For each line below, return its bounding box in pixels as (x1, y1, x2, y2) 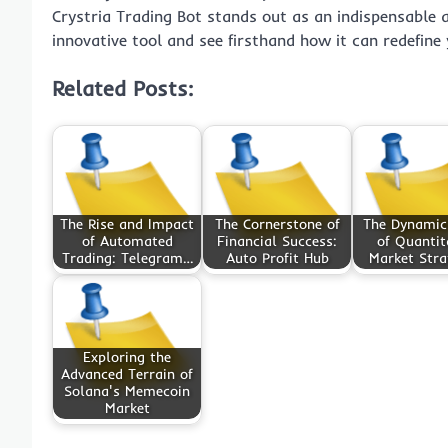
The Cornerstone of (214, 215, 340, 234)
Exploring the (83, 348, 171, 367)
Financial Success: (217, 232, 337, 251)
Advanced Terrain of (61, 365, 193, 384)
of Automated (81, 232, 173, 251)
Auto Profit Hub (225, 249, 329, 268)
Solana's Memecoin (64, 382, 190, 401)
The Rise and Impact (60, 215, 194, 234)
